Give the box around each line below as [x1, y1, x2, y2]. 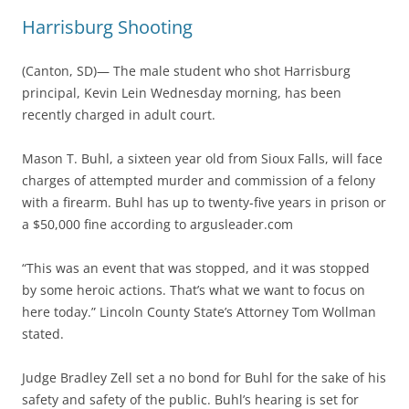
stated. [22, 325, 64, 342]
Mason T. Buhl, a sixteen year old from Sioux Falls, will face [22, 150, 383, 167]
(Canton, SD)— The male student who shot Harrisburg [22, 62, 351, 79]
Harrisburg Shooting [22, 15, 193, 39]
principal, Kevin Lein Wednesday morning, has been [22, 84, 341, 101]
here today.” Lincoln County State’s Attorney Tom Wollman [22, 303, 376, 320]
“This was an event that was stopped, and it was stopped [22, 259, 370, 277]
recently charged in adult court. [22, 106, 215, 123]
